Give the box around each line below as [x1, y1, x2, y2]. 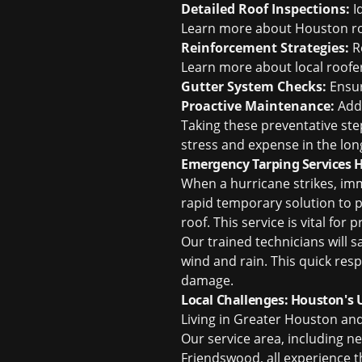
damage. [181, 271, 234, 289]
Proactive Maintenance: [181, 97, 335, 115]
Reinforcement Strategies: [181, 39, 349, 57]
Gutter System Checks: [181, 78, 326, 95]
